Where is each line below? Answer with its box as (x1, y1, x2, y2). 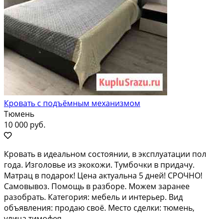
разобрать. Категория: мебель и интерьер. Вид (4, 191, 183, 202)
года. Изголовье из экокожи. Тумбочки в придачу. (4, 159, 195, 170)
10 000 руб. (4, 119, 45, 130)
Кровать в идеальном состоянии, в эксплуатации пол (4, 148, 206, 159)
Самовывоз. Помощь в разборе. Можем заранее (4, 180, 190, 192)
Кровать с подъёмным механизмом (4, 97, 140, 109)
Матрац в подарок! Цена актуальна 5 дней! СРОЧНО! (4, 170, 202, 181)
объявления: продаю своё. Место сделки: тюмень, (4, 202, 195, 213)
